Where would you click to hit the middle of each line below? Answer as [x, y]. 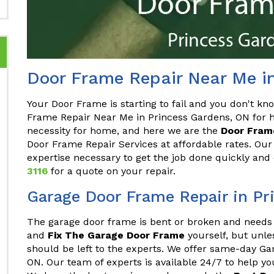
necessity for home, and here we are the [124, 131]
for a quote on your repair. [115, 171]
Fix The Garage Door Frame [116, 235]
